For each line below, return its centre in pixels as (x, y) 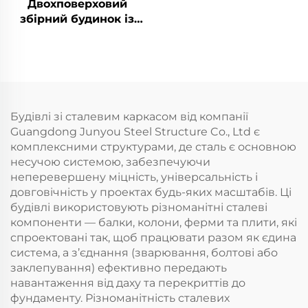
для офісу (77, 49)
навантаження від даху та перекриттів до (128, 283)
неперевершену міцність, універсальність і (134, 177)
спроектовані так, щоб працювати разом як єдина (153, 238)
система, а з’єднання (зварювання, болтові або (144, 253)
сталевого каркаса (77, 34)
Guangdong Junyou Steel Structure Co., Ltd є (135, 132)
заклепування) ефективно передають (119, 268)
